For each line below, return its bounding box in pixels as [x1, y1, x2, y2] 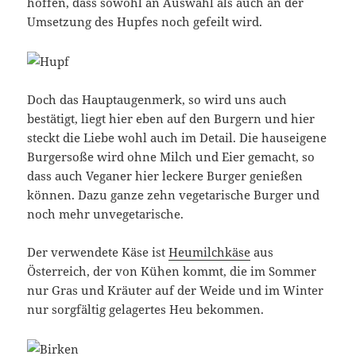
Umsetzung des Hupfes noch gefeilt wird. [27, 14, 263, 30]
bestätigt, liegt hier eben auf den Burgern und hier [27, 110, 315, 127]
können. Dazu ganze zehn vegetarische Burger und [27, 187, 320, 203]
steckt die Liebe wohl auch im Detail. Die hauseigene [27, 130, 327, 146]
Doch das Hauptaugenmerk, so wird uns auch [27, 91, 288, 108]
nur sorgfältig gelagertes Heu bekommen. [27, 301, 265, 318]
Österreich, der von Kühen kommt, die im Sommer [27, 263, 317, 280]
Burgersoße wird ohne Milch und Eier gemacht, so [27, 149, 315, 165]
